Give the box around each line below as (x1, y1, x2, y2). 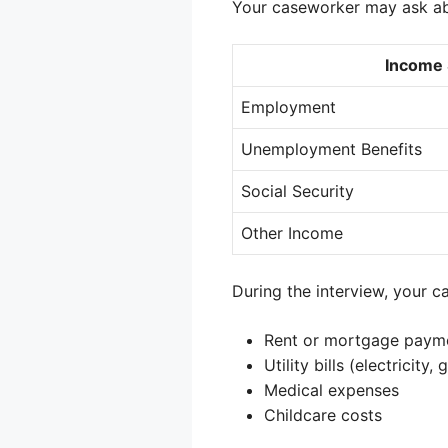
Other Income (241, 222, 343, 243)
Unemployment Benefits (241, 138, 422, 159)
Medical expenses (264, 379, 399, 400)
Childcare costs (264, 404, 382, 425)
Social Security (241, 180, 354, 201)
